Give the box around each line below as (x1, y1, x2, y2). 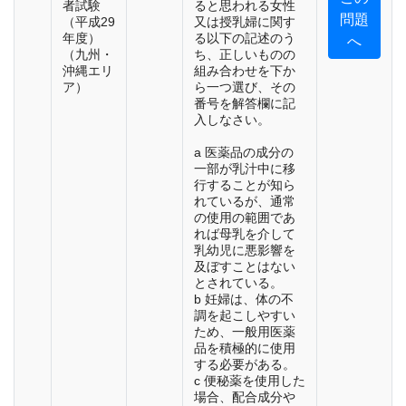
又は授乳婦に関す (194, 14, 295, 30)
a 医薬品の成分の (194, 145, 294, 160)
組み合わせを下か (194, 63, 295, 79)
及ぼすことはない (194, 259, 295, 275)
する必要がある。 (194, 357, 295, 372)
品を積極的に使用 (194, 341, 295, 356)
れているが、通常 (194, 194, 295, 209)
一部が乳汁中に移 (194, 161, 295, 177)
